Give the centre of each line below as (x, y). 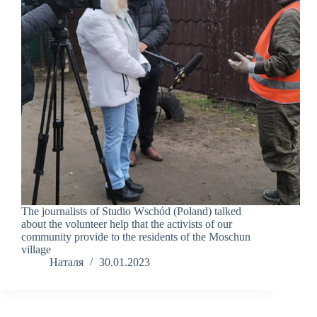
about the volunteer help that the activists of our (127, 224)
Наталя (67, 263)
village (36, 250)
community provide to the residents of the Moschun (136, 237)
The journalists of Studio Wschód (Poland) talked (131, 212)
